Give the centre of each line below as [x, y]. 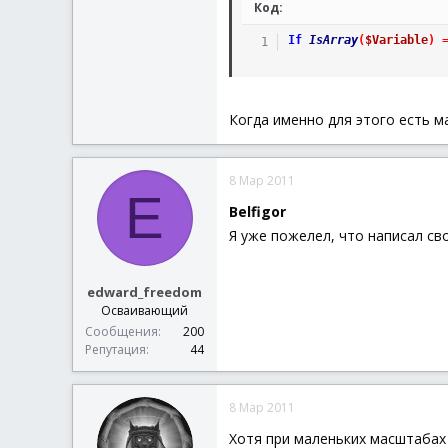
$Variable [396, 40]
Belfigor [257, 211]
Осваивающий [144, 310]
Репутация [115, 349]
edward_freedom [144, 291]
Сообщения [121, 331]
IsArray [333, 40]
